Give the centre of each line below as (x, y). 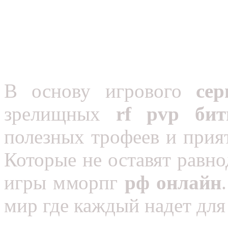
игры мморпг (64, 182)
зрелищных (60, 114)
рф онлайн (173, 182)
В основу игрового (93, 91)
